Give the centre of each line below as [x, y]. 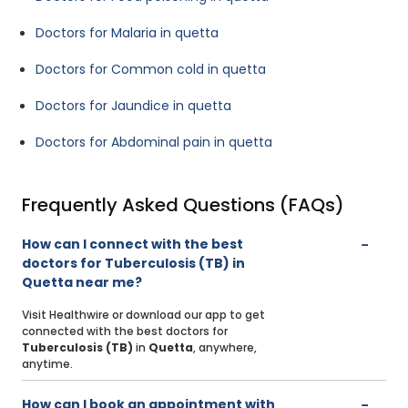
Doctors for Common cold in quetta [151, 70]
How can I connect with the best [133, 245]
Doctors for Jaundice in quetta [133, 106]
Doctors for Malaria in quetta [127, 33]
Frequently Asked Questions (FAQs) [183, 205]
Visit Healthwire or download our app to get [143, 315]
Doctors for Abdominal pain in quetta [154, 143]
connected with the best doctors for [125, 331]
